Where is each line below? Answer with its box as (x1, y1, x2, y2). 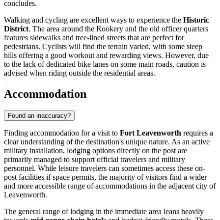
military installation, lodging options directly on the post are (4, 146, 187, 155)
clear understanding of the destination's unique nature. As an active (4, 137, 210, 146)
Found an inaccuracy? (8, 112, 71, 120)
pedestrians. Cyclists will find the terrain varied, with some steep (4, 42, 202, 51)
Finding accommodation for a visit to (4, 129, 120, 137)
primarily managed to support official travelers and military (4, 155, 185, 164)
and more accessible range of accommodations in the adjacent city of (4, 182, 216, 191)
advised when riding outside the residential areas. (4, 69, 155, 78)
